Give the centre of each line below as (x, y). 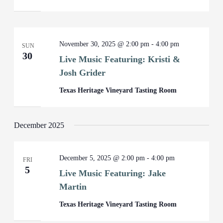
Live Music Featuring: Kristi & (120, 59)
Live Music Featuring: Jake (113, 173)
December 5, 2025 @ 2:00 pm (102, 158)
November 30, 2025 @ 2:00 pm (105, 44)
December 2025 (39, 125)
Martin (73, 187)
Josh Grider (83, 73)
